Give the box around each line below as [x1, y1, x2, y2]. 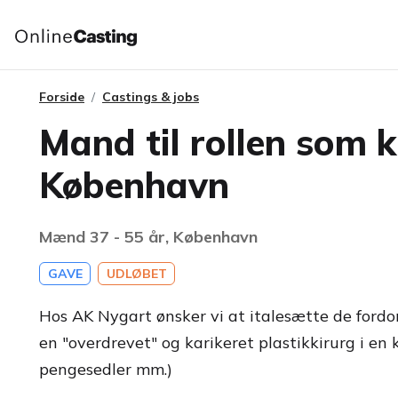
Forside [39, 89, 84, 105]
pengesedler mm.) [39, 359, 172, 379]
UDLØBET [106, 266, 167, 282]
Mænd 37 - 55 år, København [39, 227, 258, 247]
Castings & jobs [102, 89, 199, 105]
